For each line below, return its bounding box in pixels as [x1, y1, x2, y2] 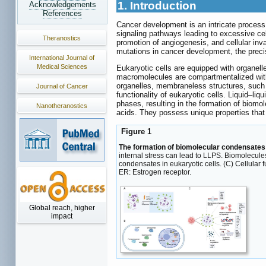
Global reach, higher [28, 204, 95, 212]
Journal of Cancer [36, 83, 88, 90]
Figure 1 [119, 127, 151, 137]
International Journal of [29, 54, 94, 61]
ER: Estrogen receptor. [119, 168, 191, 177]
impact [51, 212, 72, 220]
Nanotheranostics [36, 102, 87, 109]
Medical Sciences [36, 63, 87, 70]
